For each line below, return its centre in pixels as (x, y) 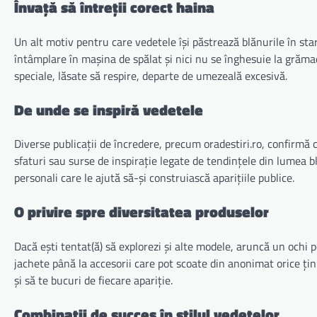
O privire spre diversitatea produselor (142, 212)
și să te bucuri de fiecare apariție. (93, 280)
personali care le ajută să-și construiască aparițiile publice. (154, 178)
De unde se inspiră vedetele (109, 109)
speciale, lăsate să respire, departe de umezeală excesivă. (151, 75)
